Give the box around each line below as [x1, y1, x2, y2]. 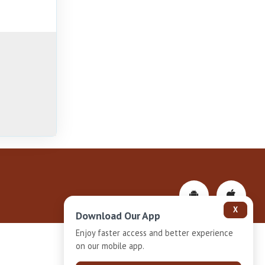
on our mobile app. [76, 240, 144, 251]
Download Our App [76, 209, 160, 222]
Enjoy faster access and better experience [76, 227, 233, 238]
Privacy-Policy [130, 241, 182, 253]
